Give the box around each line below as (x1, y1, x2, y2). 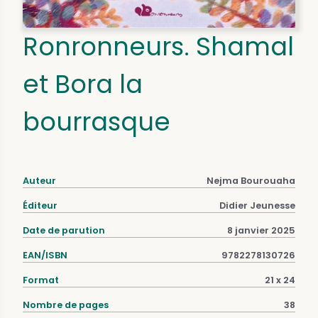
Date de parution (23, 224, 105, 236)
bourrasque (23, 104, 170, 139)
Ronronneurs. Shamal (23, 28, 294, 64)
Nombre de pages (23, 298, 109, 311)
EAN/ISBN (23, 248, 67, 261)
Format (23, 273, 59, 286)
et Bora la (23, 66, 143, 102)
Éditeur (23, 199, 57, 212)
